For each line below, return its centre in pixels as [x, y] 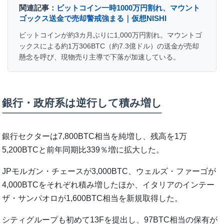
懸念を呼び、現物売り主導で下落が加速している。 [100, 57]
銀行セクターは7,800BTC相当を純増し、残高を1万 [95, 136]
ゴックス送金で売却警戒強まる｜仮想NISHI [93, 18]
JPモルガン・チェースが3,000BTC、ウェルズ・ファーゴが [109, 171]
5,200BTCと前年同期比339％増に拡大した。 [83, 149]
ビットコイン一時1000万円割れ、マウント [128, 8]
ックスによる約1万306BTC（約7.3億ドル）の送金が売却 [109, 46]
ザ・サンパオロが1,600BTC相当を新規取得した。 [92, 198]
